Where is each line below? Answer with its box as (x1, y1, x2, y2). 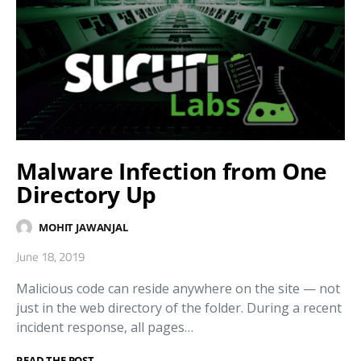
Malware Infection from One (16, 156, 327, 187)
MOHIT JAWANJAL (39, 219, 128, 234)
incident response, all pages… (16, 318, 193, 337)
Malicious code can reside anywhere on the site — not (16, 280, 340, 298)
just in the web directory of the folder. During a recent (16, 299, 342, 317)
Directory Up (16, 179, 156, 210)
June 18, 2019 (16, 247, 85, 267)
